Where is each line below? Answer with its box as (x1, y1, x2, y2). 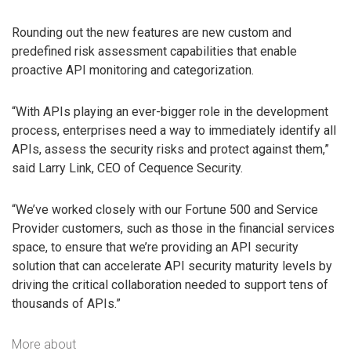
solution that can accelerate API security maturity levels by (12, 259, 332, 274)
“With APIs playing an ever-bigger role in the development (12, 104, 328, 120)
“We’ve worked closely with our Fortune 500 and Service (12, 202, 318, 218)
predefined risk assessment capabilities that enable (12, 44, 297, 60)
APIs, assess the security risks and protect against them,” (12, 142, 329, 157)
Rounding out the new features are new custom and (12, 25, 291, 41)
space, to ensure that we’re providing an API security (12, 240, 299, 255)
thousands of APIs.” (12, 296, 121, 312)
